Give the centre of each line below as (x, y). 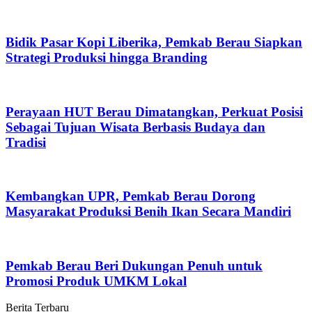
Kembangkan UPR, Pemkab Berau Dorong (131, 196)
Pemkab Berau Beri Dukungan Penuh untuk (134, 265)
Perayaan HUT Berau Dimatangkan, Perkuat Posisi (154, 111)
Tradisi (26, 142)
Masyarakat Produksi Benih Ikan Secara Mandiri (148, 212)
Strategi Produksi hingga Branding (107, 58)
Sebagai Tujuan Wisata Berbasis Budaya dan (135, 127)
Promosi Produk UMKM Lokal (96, 281)
